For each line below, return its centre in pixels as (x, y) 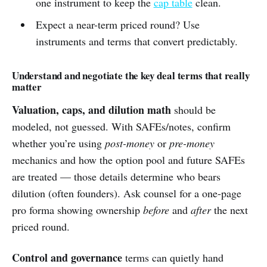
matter (27, 87)
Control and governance (67, 257)
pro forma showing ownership (77, 210)
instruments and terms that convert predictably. (136, 41)
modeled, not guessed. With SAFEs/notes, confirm (121, 126)
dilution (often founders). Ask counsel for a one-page (127, 193)
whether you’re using (58, 143)
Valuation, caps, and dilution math (91, 110)
